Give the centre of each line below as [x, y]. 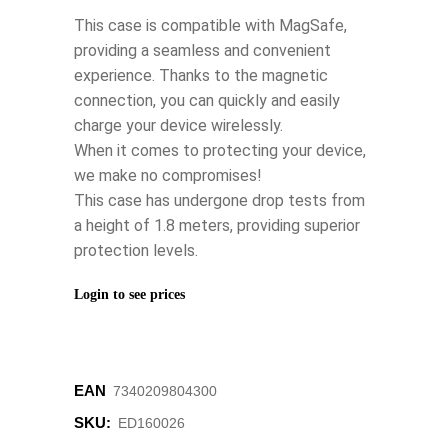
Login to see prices [129, 295]
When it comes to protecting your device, [220, 151]
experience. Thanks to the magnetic [201, 76]
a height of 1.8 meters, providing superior [217, 226]
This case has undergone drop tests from [219, 201]
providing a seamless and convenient [202, 51]
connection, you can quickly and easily [207, 101]
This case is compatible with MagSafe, [210, 26]
